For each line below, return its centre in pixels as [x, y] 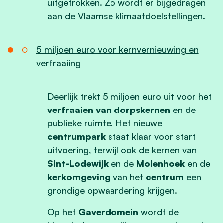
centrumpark [76, 136]
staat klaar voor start [151, 136]
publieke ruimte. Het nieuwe [105, 123]
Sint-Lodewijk [79, 163]
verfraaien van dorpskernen [109, 109]
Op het [63, 211]
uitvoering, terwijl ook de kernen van [122, 150]
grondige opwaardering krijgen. [112, 190]
